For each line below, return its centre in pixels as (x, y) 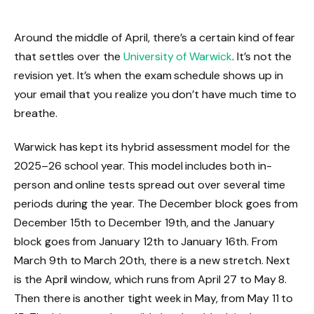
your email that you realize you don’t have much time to (156, 94)
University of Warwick (177, 56)
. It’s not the (262, 56)
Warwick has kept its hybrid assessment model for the (152, 146)
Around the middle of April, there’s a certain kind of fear (155, 37)
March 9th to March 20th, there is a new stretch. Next (152, 260)
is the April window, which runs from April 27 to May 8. (151, 279)
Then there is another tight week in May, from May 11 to (154, 298)
